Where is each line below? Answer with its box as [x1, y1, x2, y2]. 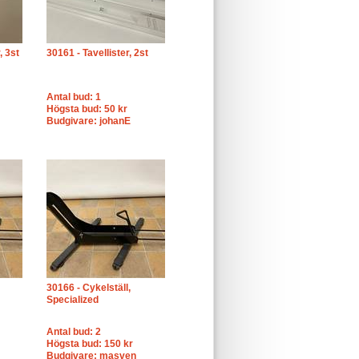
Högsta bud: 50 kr [46, 103, 127, 115]
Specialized [46, 294, 99, 305]
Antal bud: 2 [46, 326, 101, 337]
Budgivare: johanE [46, 115, 131, 127]
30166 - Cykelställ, [46, 282, 131, 293]
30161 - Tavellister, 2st [46, 47, 148, 58]
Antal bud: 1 [46, 91, 101, 103]
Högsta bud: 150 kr [46, 338, 133, 349]
